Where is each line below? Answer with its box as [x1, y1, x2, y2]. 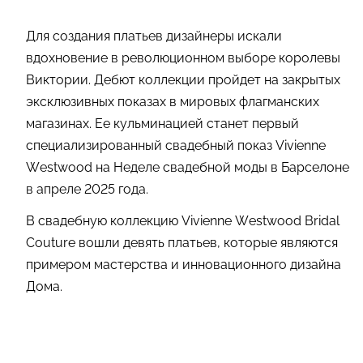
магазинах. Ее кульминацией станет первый [26, 115, 299, 131]
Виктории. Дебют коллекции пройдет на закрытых [26, 71, 340, 88]
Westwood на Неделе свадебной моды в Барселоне [26, 159, 349, 175]
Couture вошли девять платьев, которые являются [26, 234, 338, 250]
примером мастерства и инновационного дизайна [26, 256, 341, 272]
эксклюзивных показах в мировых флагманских [26, 93, 319, 109]
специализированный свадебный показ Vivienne [26, 137, 326, 153]
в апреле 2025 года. [26, 181, 148, 197]
